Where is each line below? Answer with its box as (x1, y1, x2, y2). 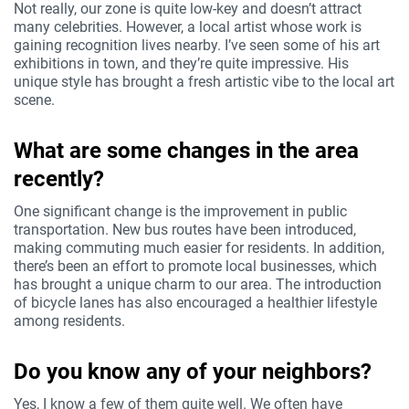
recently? (14, 165, 104, 192)
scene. (14, 90, 55, 109)
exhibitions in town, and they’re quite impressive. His (14, 54, 349, 72)
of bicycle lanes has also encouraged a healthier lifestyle (14, 293, 377, 311)
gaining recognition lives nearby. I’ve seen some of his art (14, 36, 380, 54)
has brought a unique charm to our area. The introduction (14, 275, 382, 293)
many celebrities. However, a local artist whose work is (14, 17, 362, 36)
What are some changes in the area (14, 137, 359, 163)
